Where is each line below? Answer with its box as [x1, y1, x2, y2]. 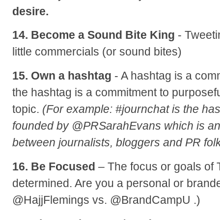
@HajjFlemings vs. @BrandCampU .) [12, 193, 200, 207]
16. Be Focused [12, 160, 98, 173]
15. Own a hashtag [12, 69, 114, 82]
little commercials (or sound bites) [12, 45, 182, 58]
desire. [12, 4, 49, 18]
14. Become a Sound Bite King [12, 28, 175, 42]
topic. [12, 103, 42, 116]
